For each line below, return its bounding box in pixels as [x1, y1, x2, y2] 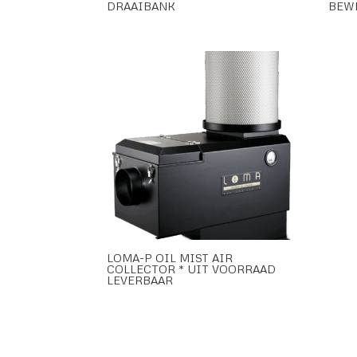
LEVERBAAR [107, 273, 174, 287]
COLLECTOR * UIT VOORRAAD [107, 261, 277, 276]
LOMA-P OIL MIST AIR [107, 250, 233, 265]
